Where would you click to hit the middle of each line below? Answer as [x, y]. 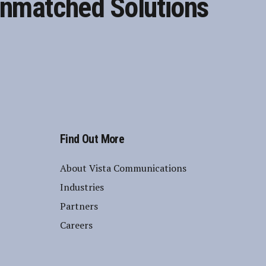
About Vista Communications [123, 168]
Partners [79, 206]
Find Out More [92, 139]
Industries [82, 187]
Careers [76, 225]
